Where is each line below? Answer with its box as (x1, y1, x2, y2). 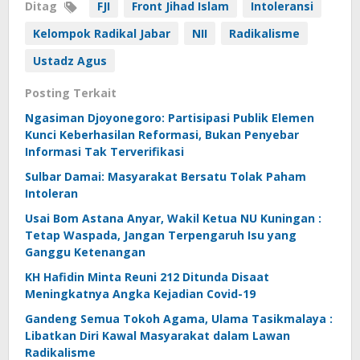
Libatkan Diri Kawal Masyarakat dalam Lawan (25, 328, 290, 344)
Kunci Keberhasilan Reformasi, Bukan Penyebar (25, 127, 299, 143)
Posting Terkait (25, 85, 117, 101)
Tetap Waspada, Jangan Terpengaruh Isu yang (25, 227, 297, 243)
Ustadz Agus (33, 53, 107, 69)
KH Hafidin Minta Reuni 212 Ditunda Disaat (25, 269, 269, 285)
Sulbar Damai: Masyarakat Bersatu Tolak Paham (25, 169, 306, 185)
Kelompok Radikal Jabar (33, 26, 170, 42)
